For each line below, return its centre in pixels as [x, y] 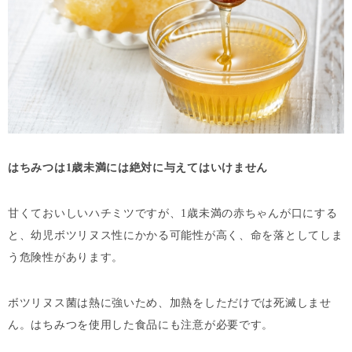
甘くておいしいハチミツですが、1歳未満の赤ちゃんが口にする [173, 213]
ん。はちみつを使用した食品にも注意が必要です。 [141, 325]
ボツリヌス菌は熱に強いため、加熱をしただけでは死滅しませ [170, 303]
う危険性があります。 [66, 257]
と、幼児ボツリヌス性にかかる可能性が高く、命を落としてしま [176, 235]
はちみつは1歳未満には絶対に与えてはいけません [138, 168]
